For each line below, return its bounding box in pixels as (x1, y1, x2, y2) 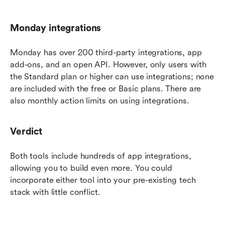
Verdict (10, 126, 42, 137)
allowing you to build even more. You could (10, 163, 172, 173)
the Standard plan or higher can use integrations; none (10, 71, 214, 81)
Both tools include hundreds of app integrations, (10, 151, 191, 161)
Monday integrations (10, 22, 101, 34)
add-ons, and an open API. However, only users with (10, 59, 206, 69)
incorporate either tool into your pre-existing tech (10, 175, 196, 185)
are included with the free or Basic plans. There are (10, 83, 201, 93)
